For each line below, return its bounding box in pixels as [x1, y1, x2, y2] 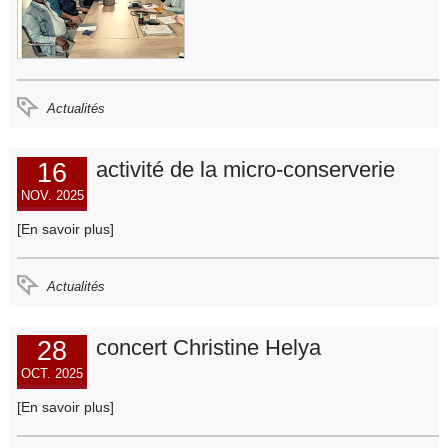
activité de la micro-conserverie [95, 156, 395, 182]
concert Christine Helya [95, 335, 321, 361]
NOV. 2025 [20, 187, 84, 203]
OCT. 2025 [21, 366, 84, 382]
